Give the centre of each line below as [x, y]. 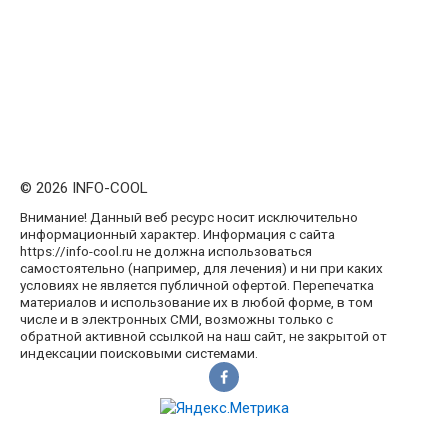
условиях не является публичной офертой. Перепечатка [197, 285]
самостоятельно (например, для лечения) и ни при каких [201, 268]
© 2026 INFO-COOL [84, 188]
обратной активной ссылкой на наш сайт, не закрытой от [203, 336]
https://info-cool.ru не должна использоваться [166, 251]
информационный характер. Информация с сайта [177, 234]
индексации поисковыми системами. [139, 353]
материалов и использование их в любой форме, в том [196, 302]
